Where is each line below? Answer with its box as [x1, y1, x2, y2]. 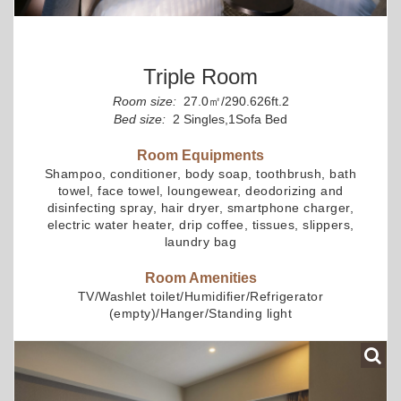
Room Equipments [137, 148, 264, 164]
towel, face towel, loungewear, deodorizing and [57, 183, 344, 199]
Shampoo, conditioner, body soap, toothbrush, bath [44, 166, 357, 182]
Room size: [112, 94, 176, 109]
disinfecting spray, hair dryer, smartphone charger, [47, 200, 354, 216]
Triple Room [143, 64, 258, 90]
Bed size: [114, 112, 166, 127]
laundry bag [164, 235, 237, 250]
